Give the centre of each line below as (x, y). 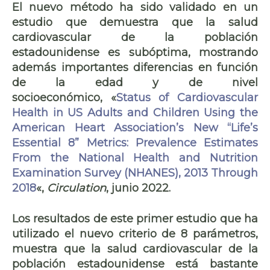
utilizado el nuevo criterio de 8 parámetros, (135, 234)
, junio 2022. (138, 188)
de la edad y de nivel (135, 82)
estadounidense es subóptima (100, 52)
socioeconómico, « (64, 97)
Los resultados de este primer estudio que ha (135, 218)
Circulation (77, 188)
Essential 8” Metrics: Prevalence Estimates (135, 143)
